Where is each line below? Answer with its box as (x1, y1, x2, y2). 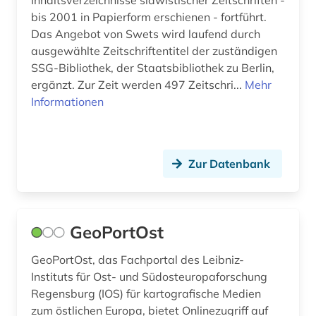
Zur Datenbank (188, 157, 270, 171)
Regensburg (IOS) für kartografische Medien (31, 286, 261, 301)
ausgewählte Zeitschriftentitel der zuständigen (31, 44, 277, 59)
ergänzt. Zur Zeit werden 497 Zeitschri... (78, 78, 245, 92)
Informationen (31, 95, 104, 109)
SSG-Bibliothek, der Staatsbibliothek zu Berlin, (31, 61, 274, 75)
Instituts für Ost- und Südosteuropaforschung (31, 269, 267, 284)
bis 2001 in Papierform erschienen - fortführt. (31, 10, 267, 25)
